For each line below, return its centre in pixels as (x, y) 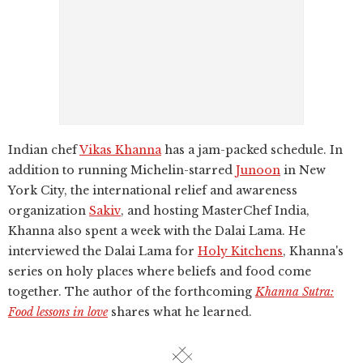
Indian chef (44, 150)
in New (303, 170)
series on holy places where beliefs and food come (160, 271)
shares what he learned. (180, 312)
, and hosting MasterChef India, (215, 211)
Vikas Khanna (120, 150)
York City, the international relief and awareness (153, 190)
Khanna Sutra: (295, 292)
